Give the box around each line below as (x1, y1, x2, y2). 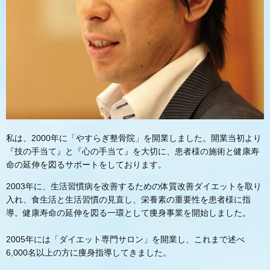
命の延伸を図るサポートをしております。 (6, 160, 166, 170)
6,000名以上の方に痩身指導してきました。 (6, 248, 171, 258)
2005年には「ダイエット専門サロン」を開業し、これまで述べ (6, 234, 245, 245)
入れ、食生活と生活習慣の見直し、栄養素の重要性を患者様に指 (6, 195, 251, 205)
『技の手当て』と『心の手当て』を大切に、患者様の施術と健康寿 (6, 146, 259, 157)
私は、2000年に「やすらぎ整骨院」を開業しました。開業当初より (6, 133, 262, 143)
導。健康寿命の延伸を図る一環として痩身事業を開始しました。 (6, 208, 251, 218)
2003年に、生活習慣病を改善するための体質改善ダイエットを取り (6, 181, 262, 192)
